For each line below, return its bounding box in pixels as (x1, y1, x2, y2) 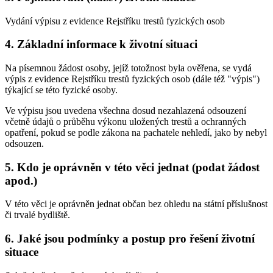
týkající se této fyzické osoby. (5, 85, 118, 96)
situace (5, 246, 38, 259)
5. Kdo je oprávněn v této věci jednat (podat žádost (5, 160, 260, 174)
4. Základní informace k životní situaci (5, 38, 197, 51)
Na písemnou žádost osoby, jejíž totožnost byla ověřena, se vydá (5, 63, 252, 74)
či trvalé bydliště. (5, 210, 70, 221)
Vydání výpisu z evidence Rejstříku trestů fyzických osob (5, 15, 225, 26)
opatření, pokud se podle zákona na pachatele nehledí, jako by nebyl (5, 127, 267, 138)
